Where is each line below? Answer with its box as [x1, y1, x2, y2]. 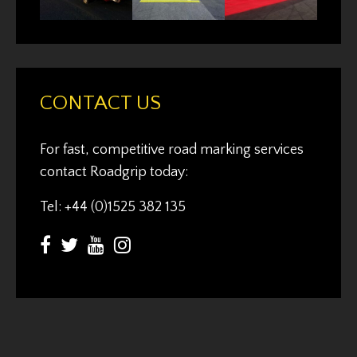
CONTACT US [40, 92, 161, 116]
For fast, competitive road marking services [40, 142, 304, 159]
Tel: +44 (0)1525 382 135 [40, 199, 186, 216]
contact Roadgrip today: [40, 164, 188, 181]
